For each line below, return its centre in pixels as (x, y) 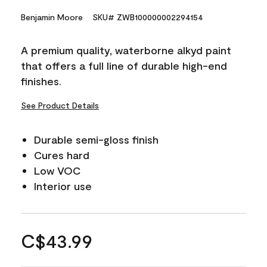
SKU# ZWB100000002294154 (148, 17)
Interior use (63, 186)
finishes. (41, 81)
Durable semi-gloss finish (96, 139)
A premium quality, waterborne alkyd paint (126, 50)
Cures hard (62, 155)
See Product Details (60, 105)
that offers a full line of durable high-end (124, 65)
